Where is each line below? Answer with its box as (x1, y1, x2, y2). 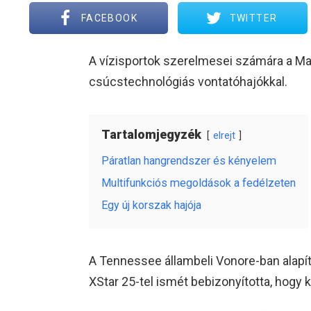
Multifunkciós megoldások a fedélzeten (101, 176, 296, 190)
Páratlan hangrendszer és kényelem (101, 154, 276, 168)
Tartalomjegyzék (101, 127, 201, 142)
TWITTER (229, 12, 278, 24)
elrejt (212, 130, 235, 142)
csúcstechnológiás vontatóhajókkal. (88, 74, 287, 90)
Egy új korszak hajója (101, 199, 201, 212)
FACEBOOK (81, 12, 138, 24)
